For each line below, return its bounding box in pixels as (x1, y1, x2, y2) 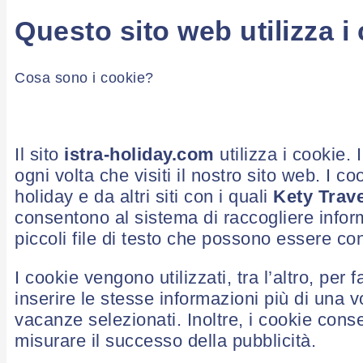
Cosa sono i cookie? (15, 69, 154, 86)
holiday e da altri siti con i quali (15, 186, 273, 207)
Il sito (15, 143, 64, 164)
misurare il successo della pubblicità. (15, 331, 316, 352)
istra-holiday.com (64, 143, 215, 164)
